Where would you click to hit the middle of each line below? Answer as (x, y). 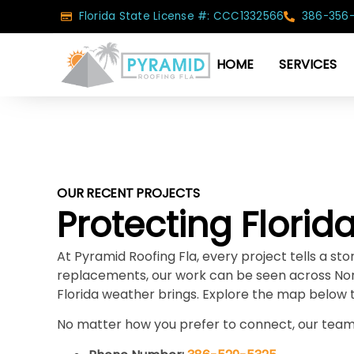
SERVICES (308, 64)
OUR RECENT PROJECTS (128, 193)
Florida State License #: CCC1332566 (181, 16)
